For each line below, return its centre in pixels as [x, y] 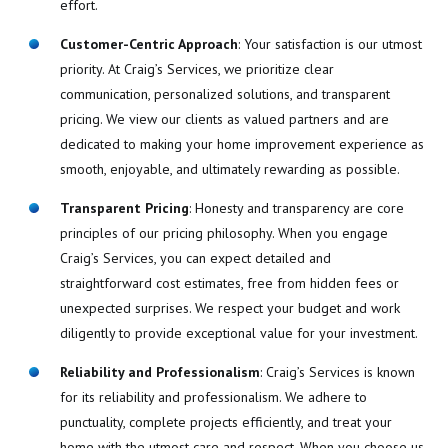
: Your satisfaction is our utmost [329, 43]
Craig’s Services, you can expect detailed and [195, 257]
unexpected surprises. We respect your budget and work [229, 307]
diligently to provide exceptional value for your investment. [238, 332]
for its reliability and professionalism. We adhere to [213, 396]
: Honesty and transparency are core [296, 207]
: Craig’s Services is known [337, 371]
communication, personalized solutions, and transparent [224, 93]
